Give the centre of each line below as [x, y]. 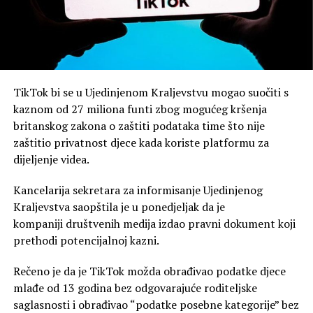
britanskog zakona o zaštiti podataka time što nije [139, 126]
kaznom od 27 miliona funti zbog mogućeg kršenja [140, 109]
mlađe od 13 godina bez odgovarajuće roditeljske [135, 288]
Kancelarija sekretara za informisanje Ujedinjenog [138, 190]
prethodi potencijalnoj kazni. [86, 241]
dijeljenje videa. [51, 160]
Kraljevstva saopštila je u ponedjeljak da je [119, 207]
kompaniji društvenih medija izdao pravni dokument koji [154, 224]
